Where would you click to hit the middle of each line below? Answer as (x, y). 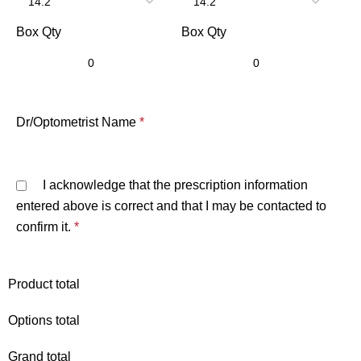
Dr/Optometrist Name (77, 122)
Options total (44, 321)
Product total (44, 284)
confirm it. (44, 227)
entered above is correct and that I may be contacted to (172, 205)
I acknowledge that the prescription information (176, 185)
